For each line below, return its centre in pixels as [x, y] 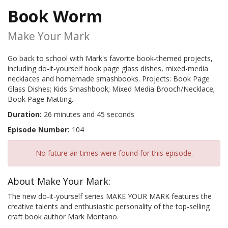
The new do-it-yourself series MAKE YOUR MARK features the [110, 196]
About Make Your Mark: [59, 181]
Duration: [25, 115]
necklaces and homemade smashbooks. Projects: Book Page [109, 79]
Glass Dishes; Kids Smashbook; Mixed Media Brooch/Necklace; [111, 89]
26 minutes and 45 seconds [88, 115]
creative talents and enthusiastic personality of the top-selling [109, 207]
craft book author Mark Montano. [63, 217]
